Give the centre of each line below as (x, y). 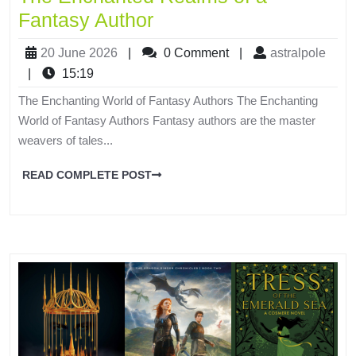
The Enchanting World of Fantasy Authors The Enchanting (168, 100)
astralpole (298, 52)
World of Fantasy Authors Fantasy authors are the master (167, 120)
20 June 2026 (79, 52)
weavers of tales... (66, 140)
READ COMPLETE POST (87, 174)
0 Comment (195, 52)
